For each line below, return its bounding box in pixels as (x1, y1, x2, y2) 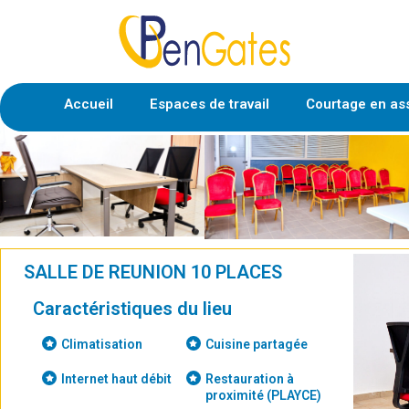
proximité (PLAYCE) (204, 388, 321, 404)
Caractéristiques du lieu (33, 298, 232, 320)
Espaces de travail (150, 96, 269, 112)
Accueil (64, 96, 113, 112)
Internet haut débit (61, 372, 172, 387)
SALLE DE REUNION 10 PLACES (24, 261, 282, 284)
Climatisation (61, 337, 142, 352)
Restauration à (204, 372, 294, 387)
